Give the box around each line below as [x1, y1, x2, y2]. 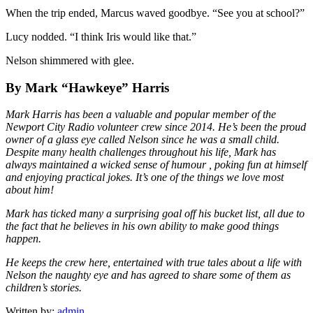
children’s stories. [6, 282, 82, 294]
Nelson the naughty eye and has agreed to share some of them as [6, 269, 291, 282]
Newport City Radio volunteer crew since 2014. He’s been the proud [6, 121, 306, 133]
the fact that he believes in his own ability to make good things [6, 220, 279, 233]
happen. [6, 233, 44, 245]
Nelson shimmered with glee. [6, 54, 134, 66]
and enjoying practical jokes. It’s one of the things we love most [6, 171, 284, 184]
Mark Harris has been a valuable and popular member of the [6, 108, 276, 121]
